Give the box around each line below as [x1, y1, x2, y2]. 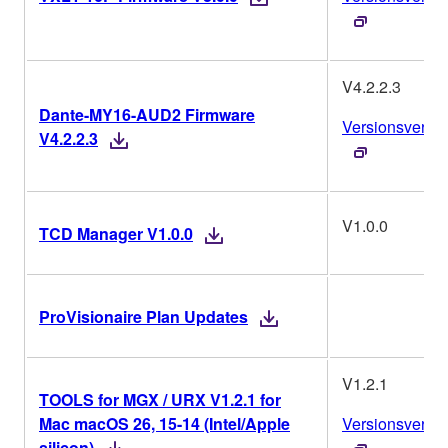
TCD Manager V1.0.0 [39, 222, 193, 246]
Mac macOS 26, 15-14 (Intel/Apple [39, 412, 290, 436]
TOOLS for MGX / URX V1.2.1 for [39, 388, 281, 412]
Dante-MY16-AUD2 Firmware [39, 103, 255, 127]
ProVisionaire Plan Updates [39, 305, 248, 329]
